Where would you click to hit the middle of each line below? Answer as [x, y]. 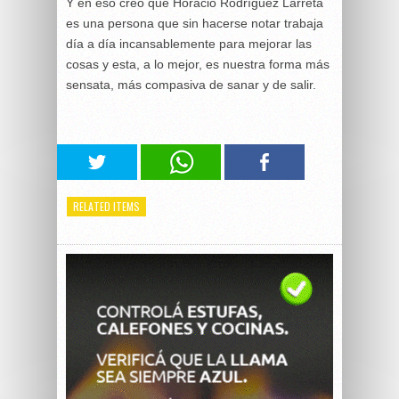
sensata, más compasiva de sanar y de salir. [191, 84]
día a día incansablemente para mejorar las [189, 43]
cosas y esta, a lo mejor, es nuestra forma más [198, 64]
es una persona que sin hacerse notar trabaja [195, 23]
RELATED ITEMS [106, 206]
